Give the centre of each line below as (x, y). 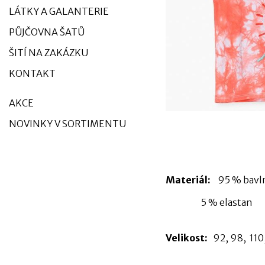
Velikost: (188, 237)
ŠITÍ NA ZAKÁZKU (49, 53)
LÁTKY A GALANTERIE (59, 11)
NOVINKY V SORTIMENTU (67, 124)
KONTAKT (32, 73)
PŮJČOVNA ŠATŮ (47, 32)
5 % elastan (209, 203)
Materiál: (188, 180)
